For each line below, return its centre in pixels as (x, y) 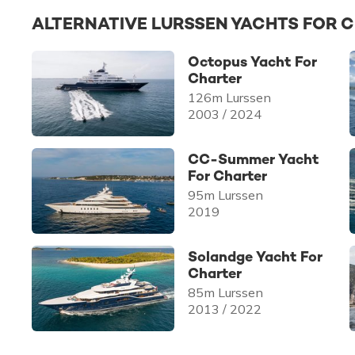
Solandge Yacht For (256, 257)
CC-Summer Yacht (254, 159)
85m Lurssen (226, 293)
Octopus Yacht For (253, 61)
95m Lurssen (226, 195)
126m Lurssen (230, 97)
